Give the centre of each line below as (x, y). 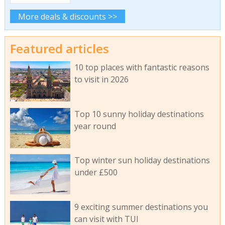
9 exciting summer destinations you (141, 207)
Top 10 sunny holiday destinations (139, 114)
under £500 (96, 173)
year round (95, 126)
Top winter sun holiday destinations (142, 160)
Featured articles (59, 49)
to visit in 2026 (101, 79)
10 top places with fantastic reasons (142, 67)
